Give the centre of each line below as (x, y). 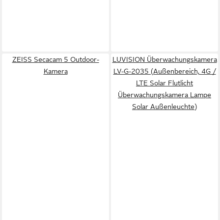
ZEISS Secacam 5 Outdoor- (55, 59)
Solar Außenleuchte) (165, 107)
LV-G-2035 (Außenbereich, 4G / (165, 71)
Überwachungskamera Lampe (165, 95)
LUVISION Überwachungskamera (165, 59)
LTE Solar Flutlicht (165, 83)
